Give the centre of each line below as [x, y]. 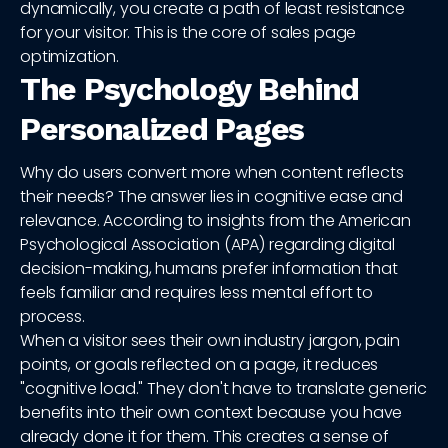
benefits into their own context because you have [211, 413]
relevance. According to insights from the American [215, 221]
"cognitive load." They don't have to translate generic [223, 389]
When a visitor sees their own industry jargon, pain [210, 341]
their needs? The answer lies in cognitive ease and [211, 197]
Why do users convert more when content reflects [212, 173]
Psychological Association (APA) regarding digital [208, 245]
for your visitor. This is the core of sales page [188, 33]
